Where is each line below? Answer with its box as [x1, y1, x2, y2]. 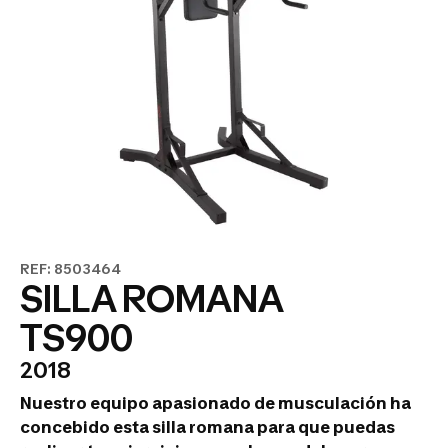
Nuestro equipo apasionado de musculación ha [20, 393, 411, 413]
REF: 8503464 [20, 260, 121, 277]
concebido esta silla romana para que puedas [20, 417, 395, 437]
